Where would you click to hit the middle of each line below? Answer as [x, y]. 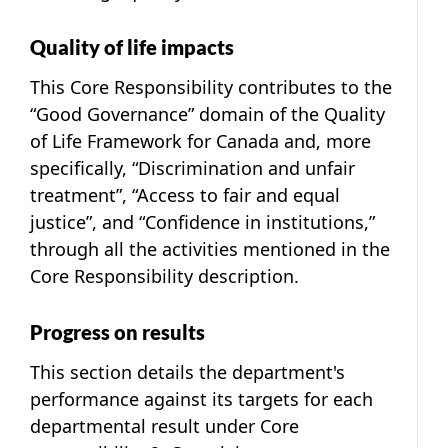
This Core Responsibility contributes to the [211, 86]
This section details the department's [187, 371]
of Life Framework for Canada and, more [200, 140]
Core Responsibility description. [164, 275]
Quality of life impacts [132, 46]
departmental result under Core [164, 425]
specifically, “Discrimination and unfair [192, 167]
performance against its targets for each [201, 398]
